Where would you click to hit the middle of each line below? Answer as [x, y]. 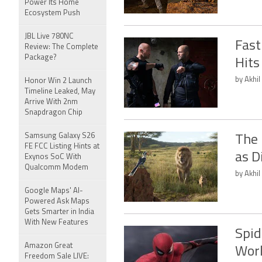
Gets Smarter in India [59, 212]
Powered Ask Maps [57, 201]
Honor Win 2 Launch [58, 81]
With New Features [56, 223]
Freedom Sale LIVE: [57, 256]
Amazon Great [49, 246]
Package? [41, 58]
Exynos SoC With [53, 157]
